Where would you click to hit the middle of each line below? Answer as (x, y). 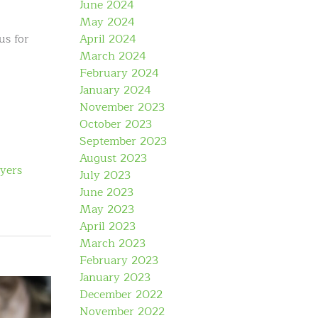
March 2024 (113, 56)
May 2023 (107, 209)
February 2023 (119, 261)
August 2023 (113, 158)
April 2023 (108, 226)
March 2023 (113, 243)
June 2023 (106, 192)
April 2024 (108, 39)
